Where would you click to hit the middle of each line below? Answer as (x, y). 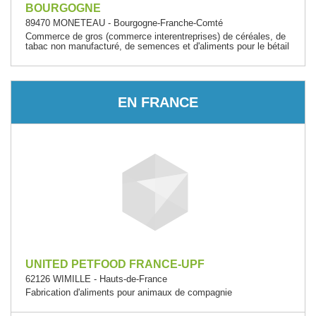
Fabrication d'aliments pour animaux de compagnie (129, 292)
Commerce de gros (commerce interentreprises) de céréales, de (156, 36)
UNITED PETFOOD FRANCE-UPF (115, 264)
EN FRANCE (158, 102)
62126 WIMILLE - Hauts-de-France (96, 279)
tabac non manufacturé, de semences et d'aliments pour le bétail (157, 46)
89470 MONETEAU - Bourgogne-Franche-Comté (124, 23)
